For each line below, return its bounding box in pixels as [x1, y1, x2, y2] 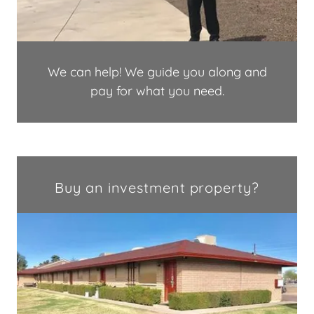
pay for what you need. [90, 83, 224, 100]
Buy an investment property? [55, 179, 259, 197]
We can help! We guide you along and [47, 64, 267, 81]
